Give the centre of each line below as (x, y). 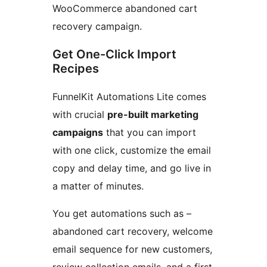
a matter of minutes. (98, 186)
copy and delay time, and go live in (132, 168)
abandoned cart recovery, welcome (133, 232)
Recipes (76, 69)
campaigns (78, 133)
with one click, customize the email (132, 150)
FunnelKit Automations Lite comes (129, 97)
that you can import (150, 133)
